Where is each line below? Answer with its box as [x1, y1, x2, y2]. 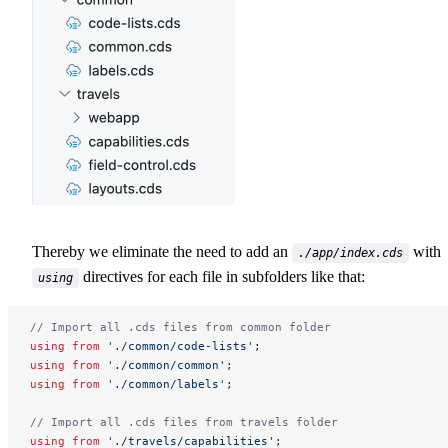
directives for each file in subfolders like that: [79, 268, 365, 286]
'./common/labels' [100, 377, 226, 392]
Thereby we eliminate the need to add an [32, 243, 292, 261]
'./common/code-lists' [100, 339, 254, 354]
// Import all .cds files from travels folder [30, 415, 338, 430]
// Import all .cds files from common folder [30, 320, 331, 335]
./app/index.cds [298, 246, 403, 261]
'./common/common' [100, 358, 226, 373]
